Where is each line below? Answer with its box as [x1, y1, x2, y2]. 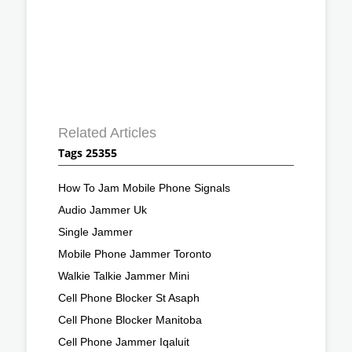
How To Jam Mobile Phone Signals [58, 181, 230, 194]
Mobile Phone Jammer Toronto [58, 247, 211, 260]
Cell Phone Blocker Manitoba [58, 313, 202, 326]
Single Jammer [58, 225, 133, 238]
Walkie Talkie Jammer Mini [58, 269, 189, 282]
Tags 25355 [58, 145, 117, 160]
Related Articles [58, 124, 156, 141]
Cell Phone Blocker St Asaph [58, 291, 200, 304]
